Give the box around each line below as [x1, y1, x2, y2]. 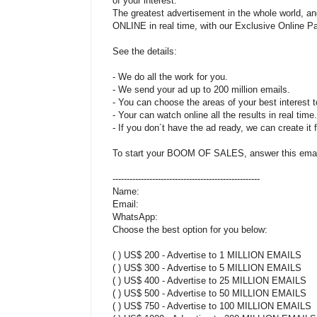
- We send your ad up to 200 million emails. [113, 83, 290, 95]
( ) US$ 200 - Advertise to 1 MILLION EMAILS [113, 249, 301, 260]
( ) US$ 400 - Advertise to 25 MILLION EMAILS [113, 275, 306, 286]
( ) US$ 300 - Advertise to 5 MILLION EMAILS [113, 262, 301, 273]
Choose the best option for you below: [113, 224, 267, 235]
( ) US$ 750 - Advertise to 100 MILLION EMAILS [113, 300, 311, 311]
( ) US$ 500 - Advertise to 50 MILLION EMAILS [113, 287, 306, 299]
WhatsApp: [113, 211, 158, 222]
